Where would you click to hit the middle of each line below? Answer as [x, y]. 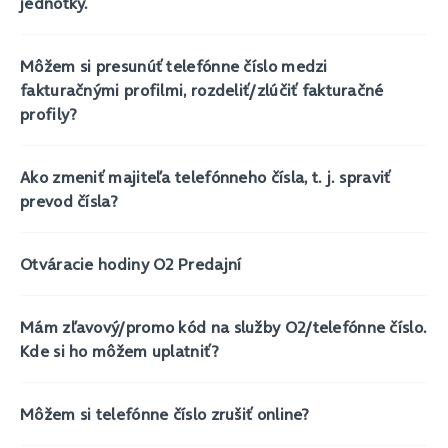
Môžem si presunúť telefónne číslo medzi [174, 66]
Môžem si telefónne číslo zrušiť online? [165, 414]
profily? [49, 114]
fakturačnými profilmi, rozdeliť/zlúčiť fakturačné [202, 90]
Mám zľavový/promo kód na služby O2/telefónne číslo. [224, 327]
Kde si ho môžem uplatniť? [120, 351]
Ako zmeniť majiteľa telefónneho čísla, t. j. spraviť [205, 177]
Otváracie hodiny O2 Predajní [131, 264]
